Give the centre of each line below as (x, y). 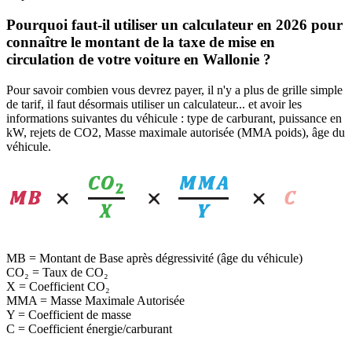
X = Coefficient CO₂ (58, 286)
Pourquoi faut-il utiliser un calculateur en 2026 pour (174, 25)
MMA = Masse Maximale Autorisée (95, 300)
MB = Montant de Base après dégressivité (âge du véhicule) (154, 258)
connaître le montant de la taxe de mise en (141, 42)
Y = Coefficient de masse (69, 314)
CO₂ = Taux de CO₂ (57, 272)
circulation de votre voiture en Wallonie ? (139, 60)
